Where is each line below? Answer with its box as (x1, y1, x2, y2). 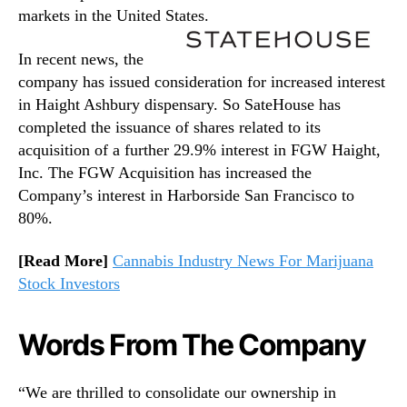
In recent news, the (18, 49, 144, 68)
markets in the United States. (18, 6, 209, 25)
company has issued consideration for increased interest (18, 72, 385, 91)
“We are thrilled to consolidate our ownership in (18, 383, 336, 402)
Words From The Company (18, 327, 366, 363)
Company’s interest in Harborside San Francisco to (18, 185, 354, 204)
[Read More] (18, 252, 108, 271)
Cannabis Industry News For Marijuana (113, 252, 373, 271)
